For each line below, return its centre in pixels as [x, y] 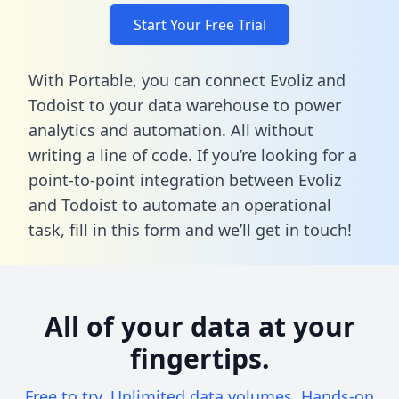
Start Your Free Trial [199, 24]
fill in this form [125, 229]
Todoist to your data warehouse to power [185, 105]
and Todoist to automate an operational [180, 204]
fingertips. [199, 358]
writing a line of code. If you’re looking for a [193, 155]
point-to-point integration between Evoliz [185, 179]
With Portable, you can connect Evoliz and [187, 80]
